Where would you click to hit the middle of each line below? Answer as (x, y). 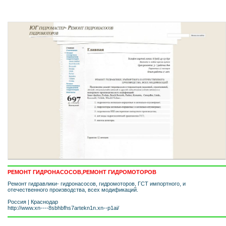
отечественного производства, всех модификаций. (73, 189)
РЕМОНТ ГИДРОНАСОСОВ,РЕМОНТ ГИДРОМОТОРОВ (82, 172)
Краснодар (44, 202)
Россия (17, 202)
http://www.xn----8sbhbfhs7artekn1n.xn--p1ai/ (63, 208)
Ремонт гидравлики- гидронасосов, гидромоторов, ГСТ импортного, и (97, 183)
